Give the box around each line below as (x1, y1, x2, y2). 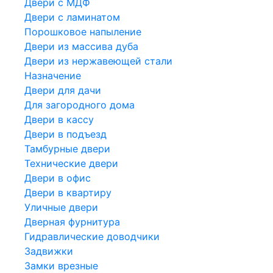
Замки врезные (24, 259, 98, 272)
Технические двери (24, 157, 118, 169)
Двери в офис (24, 171, 91, 184)
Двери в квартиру (24, 186, 112, 199)
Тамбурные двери (24, 142, 110, 155)
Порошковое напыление (24, 25, 141, 38)
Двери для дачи (24, 83, 101, 96)
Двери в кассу (24, 113, 94, 126)
